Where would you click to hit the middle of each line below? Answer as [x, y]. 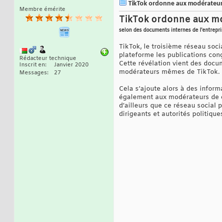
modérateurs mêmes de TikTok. [169, 72]
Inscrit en [32, 65]
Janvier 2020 [71, 65]
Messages [33, 73]
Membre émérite [42, 10]
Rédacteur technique [48, 59]
